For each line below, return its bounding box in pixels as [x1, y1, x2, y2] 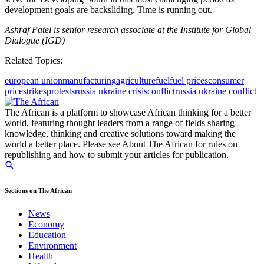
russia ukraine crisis [75, 85, 147, 96]
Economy [28, 219, 64, 229]
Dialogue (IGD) [5, 35, 65, 45]
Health [28, 250, 53, 261]
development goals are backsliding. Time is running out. [5, 4, 212, 15]
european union [5, 75, 62, 85]
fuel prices [170, 75, 208, 85]
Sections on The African [5, 186, 72, 194]
